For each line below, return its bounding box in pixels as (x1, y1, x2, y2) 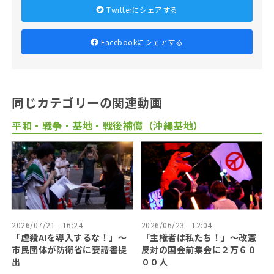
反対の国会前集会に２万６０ (141, 243, 257, 256)
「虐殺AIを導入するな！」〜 (12, 231, 127, 243)
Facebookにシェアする (101, 37, 183, 48)
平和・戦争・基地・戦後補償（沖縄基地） (12, 118, 204, 133)
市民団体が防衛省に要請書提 (12, 243, 127, 256)
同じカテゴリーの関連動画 (12, 94, 163, 112)
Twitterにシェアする (106, 4, 178, 15)
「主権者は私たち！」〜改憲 (141, 231, 257, 243)
